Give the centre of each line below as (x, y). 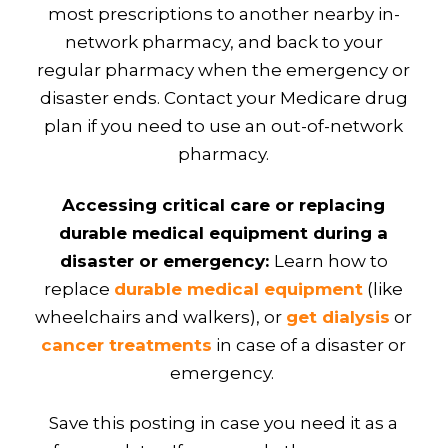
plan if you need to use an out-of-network (224, 126)
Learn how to (330, 260)
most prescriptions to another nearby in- (223, 14)
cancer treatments (127, 344)
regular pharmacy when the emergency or (224, 70)
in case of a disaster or (309, 344)
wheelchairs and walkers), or (161, 316)
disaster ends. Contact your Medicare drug (223, 98)
